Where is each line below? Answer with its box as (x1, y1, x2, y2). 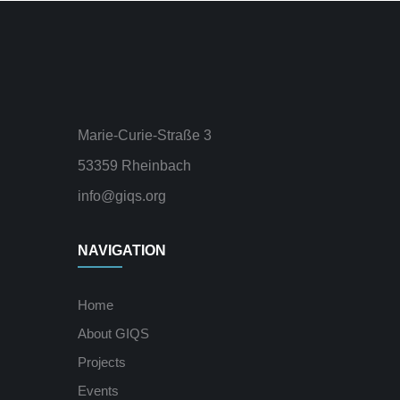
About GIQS (78, 326, 149, 341)
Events (78, 383, 119, 398)
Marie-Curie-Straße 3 (78, 128, 212, 143)
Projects (78, 354, 126, 370)
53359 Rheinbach (78, 158, 191, 173)
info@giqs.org (78, 188, 166, 204)
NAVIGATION (78, 243, 166, 258)
